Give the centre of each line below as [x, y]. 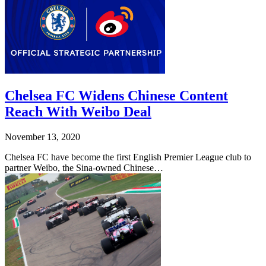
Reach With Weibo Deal [78, 111]
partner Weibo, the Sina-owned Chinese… [84, 167]
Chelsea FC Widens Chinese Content [116, 95]
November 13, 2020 [42, 137]
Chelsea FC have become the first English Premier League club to [128, 157]
